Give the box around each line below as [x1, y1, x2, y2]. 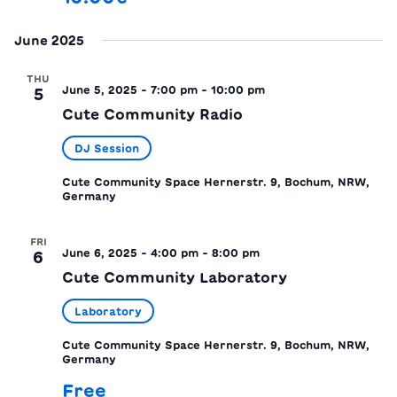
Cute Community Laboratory [62, 269, 287, 284]
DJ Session [74, 142, 139, 153]
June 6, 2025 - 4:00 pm [62, 246, 198, 258]
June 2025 [14, 34, 84, 47]
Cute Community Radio [62, 106, 243, 121]
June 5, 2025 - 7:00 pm [62, 83, 198, 95]
